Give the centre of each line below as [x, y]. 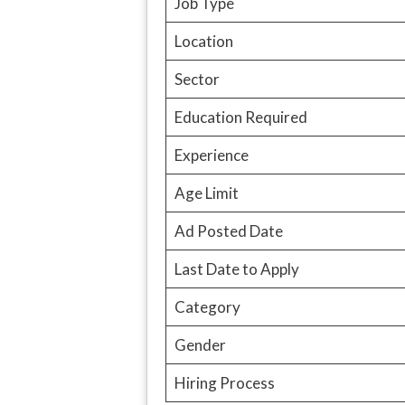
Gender [200, 344]
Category [207, 306]
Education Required [240, 117]
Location [203, 41]
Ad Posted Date [228, 231]
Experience [211, 155]
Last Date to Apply [236, 268]
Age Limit [206, 193]
